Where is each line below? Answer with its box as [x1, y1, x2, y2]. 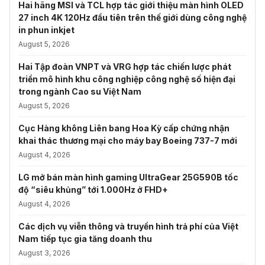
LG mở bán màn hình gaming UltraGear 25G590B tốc [18, 172, 238, 182]
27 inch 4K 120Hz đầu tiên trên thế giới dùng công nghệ [18, 12, 247, 22]
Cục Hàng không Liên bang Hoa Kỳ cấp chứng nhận [18, 122, 230, 133]
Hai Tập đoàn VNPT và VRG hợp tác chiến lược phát [18, 61, 231, 72]
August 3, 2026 [18, 248, 70, 257]
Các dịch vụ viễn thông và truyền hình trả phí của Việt [18, 221, 238, 231]
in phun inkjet [18, 24, 75, 35]
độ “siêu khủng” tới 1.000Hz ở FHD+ [18, 184, 168, 195]
